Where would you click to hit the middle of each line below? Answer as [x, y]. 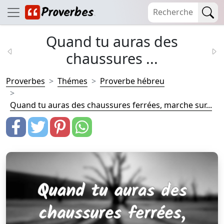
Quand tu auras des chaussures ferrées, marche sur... [111, 105]
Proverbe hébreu [132, 81]
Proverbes [25, 81]
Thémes [72, 81]
